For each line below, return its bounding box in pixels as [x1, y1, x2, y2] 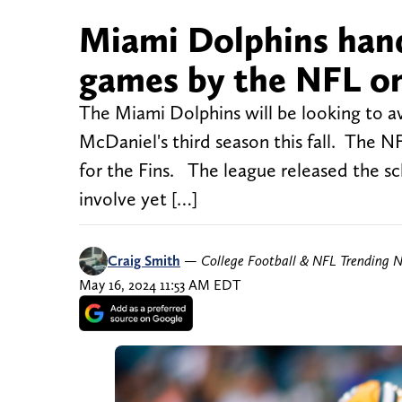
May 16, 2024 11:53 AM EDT [79, 276, 240, 294]
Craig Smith [108, 252, 180, 270]
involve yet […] [79, 188, 197, 211]
